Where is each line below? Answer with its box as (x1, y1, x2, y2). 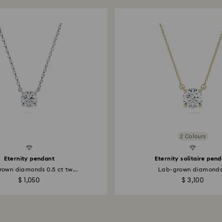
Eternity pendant (3, 156, 55, 162)
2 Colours (179, 133, 206, 139)
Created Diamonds (86, 145, 137, 151)
